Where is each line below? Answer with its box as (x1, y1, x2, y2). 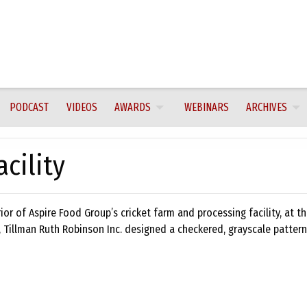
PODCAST (10, 100, 49, 114)
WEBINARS (184, 100, 229, 114)
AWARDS (114, 100, 151, 114)
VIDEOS (66, 100, 97, 114)
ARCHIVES (245, 100, 287, 114)
